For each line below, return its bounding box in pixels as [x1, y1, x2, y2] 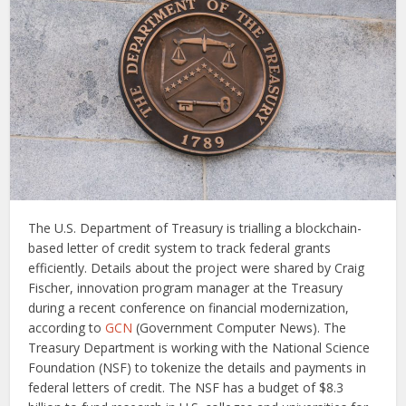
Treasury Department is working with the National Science [28, 339, 371, 357]
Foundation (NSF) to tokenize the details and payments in [28, 359, 367, 377]
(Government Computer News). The [132, 319, 347, 337]
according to [28, 319, 106, 337]
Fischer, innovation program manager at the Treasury [28, 279, 343, 297]
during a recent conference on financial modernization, [28, 299, 350, 317]
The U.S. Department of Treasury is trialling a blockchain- [28, 219, 362, 237]
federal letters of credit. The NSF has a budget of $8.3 [28, 379, 344, 397]
